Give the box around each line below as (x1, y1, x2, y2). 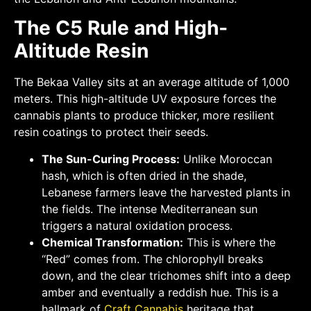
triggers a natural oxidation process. (42, 218, 233, 233)
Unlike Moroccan (180, 151, 272, 166)
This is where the (183, 235, 276, 249)
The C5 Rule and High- (14, 16, 228, 40)
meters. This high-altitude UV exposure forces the (14, 92, 276, 106)
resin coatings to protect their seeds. (14, 125, 208, 140)
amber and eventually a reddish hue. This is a (42, 285, 278, 299)
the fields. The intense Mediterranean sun (42, 201, 258, 216)
